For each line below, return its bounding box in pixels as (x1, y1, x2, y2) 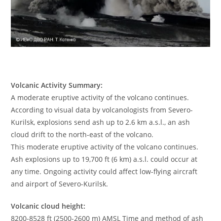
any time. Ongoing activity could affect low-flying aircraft (11, 167, 198, 177)
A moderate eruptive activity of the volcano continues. (11, 93, 189, 103)
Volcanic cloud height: (11, 201, 86, 211)
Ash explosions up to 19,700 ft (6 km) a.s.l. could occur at (11, 154, 198, 164)
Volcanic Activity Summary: (11, 80, 103, 90)
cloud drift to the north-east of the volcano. (11, 130, 154, 140)
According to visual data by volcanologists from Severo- (11, 105, 193, 115)
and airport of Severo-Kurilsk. (11, 179, 109, 189)
